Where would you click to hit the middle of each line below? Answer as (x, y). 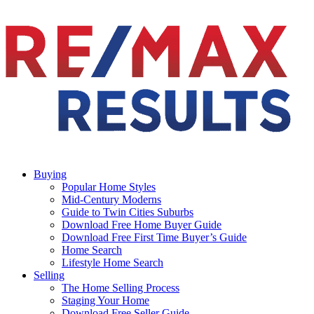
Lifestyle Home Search (112, 262)
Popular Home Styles (109, 187)
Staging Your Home (105, 300)
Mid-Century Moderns (111, 199)
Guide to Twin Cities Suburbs (128, 212)
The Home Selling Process (121, 288)
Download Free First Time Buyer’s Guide (154, 237)
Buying (50, 174)
